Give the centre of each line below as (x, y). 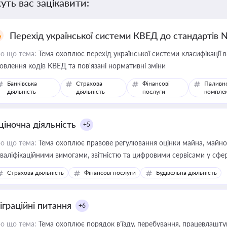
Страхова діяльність (35, 173)
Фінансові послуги (110, 173)
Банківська (22, 83)
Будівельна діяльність (186, 173)
